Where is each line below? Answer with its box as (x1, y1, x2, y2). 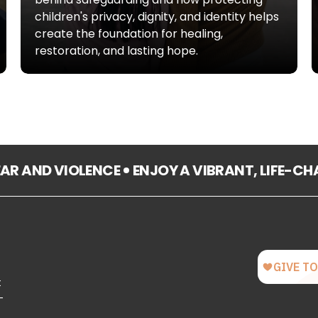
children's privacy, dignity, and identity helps (35, 9, 280, 25)
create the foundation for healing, (35, 26, 224, 42)
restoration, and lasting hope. (35, 43, 199, 59)
